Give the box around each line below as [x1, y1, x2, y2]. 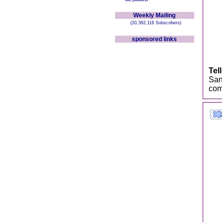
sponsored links [132, 36, 177, 43]
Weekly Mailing [133, 12, 175, 19]
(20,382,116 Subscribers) [127, 20, 181, 25]
